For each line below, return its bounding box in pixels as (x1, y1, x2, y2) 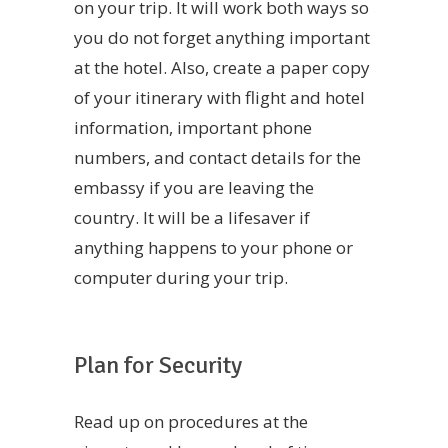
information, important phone (74, 116, 312, 140)
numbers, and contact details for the (74, 146, 361, 170)
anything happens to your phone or (74, 236, 353, 260)
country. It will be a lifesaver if (74, 206, 310, 230)
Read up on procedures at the (74, 409, 308, 433)
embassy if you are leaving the (74, 176, 314, 200)
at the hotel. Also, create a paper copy (74, 56, 370, 80)
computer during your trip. (74, 266, 288, 290)
